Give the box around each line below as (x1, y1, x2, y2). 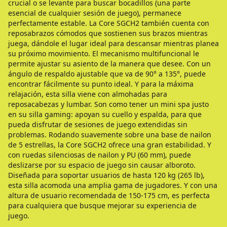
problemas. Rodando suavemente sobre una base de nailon (8, 130, 211, 139)
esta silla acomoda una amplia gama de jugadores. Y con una (8, 180, 217, 190)
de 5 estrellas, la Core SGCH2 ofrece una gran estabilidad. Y (8, 140, 211, 149)
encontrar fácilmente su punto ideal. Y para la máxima (8, 79, 194, 89)
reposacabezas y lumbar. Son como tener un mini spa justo (8, 99, 209, 109)
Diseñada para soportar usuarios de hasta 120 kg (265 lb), (8, 170, 205, 180)
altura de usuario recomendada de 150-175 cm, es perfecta (8, 191, 210, 200)
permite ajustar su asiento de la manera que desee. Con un (8, 59, 211, 68)
